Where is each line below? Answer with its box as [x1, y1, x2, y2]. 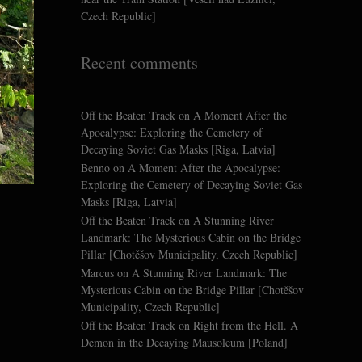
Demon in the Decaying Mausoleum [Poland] [81, 335, 288, 351]
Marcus [81, 265, 114, 281]
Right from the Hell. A [193, 318, 298, 334]
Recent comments [81, 52, 198, 74]
